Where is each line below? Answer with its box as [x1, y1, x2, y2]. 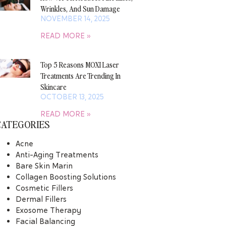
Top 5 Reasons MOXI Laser [40, 59, 119, 70]
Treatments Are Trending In [40, 70, 121, 81]
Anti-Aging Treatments [15, 149, 98, 160]
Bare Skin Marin [15, 160, 73, 171]
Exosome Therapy [15, 205, 81, 215]
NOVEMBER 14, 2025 [40, 14, 110, 24]
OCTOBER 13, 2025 [40, 92, 104, 102]
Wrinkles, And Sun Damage [40, 3, 120, 14]
